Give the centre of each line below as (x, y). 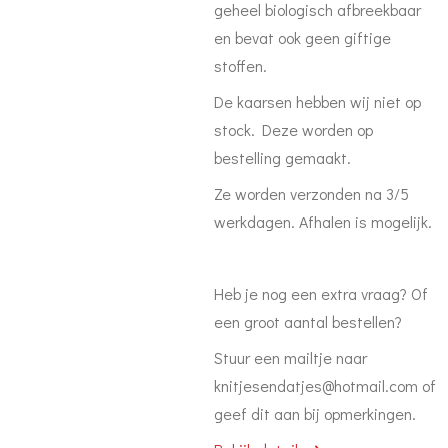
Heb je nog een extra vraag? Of (321, 293)
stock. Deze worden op (293, 129)
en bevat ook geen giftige (302, 37)
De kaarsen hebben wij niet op (317, 101)
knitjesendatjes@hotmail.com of (325, 385)
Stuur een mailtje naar (290, 357)
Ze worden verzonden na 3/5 (311, 193)
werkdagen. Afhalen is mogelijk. (323, 221)
